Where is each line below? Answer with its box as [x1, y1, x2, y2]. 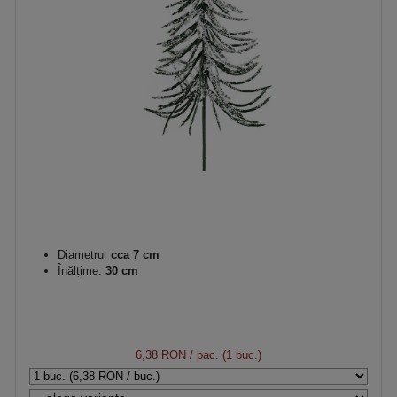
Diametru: [58, 247, 107, 261]
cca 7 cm [107, 247, 160, 261]
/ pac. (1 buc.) [186, 347, 261, 362]
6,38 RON [136, 347, 186, 362]
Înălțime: [58, 263, 102, 277]
